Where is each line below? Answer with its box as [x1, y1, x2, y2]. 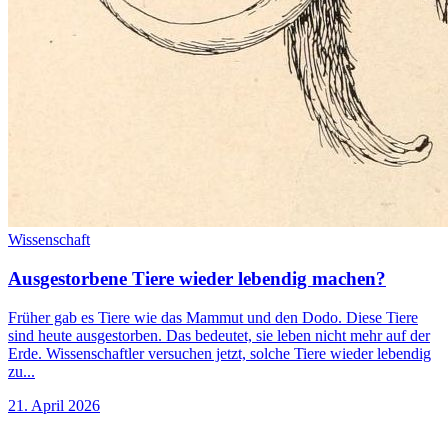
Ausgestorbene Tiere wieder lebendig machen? [8, 268, 386, 290]
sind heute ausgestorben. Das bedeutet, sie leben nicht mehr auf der [8, 326, 430, 344]
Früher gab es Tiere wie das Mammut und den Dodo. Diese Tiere [8, 308, 418, 326]
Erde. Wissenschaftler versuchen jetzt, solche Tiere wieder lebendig [8, 344, 431, 362]
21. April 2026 [8, 396, 100, 414]
